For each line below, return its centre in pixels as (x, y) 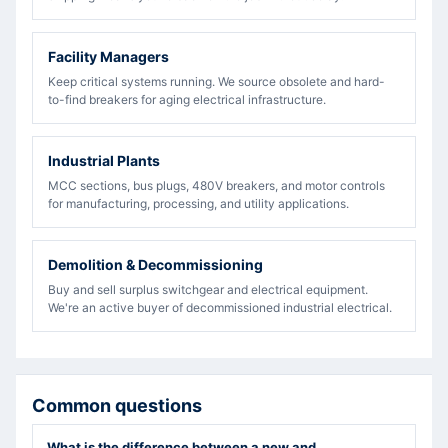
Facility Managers (108, 56)
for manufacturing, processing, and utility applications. (198, 203)
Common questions (117, 405)
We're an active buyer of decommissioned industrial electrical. (220, 307)
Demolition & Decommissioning (155, 264)
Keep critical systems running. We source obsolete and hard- (216, 81)
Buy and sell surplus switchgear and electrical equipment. (208, 289)
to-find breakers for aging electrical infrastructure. (187, 99)
